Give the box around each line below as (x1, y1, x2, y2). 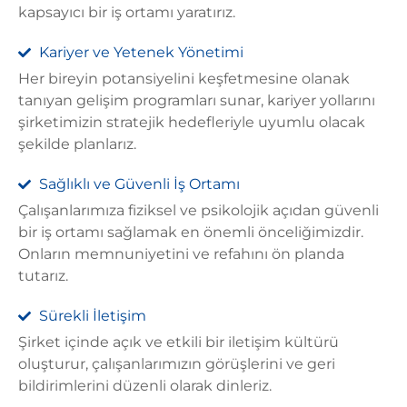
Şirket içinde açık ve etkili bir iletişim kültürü (18, 333, 339, 351)
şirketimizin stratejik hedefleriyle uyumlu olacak (18, 114, 365, 131)
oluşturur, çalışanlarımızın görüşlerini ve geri (18, 355, 335, 372)
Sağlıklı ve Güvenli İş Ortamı (38, 175, 240, 193)
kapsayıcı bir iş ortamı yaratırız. (18, 4, 235, 21)
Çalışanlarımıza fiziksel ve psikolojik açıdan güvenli (18, 202, 379, 219)
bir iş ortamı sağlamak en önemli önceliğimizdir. (18, 223, 363, 241)
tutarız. (18, 267, 68, 284)
